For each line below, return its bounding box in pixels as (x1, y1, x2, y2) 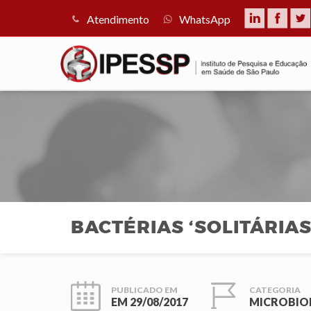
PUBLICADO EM (111, 285, 178, 295)
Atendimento (87, 12, 149, 26)
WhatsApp (179, 12, 230, 26)
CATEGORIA (249, 285, 301, 295)
